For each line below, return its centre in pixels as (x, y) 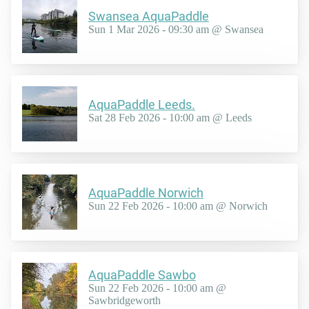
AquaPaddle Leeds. (142, 105)
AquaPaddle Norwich (146, 193)
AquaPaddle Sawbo (142, 275)
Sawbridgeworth (124, 301)
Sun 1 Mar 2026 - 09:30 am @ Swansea (176, 30)
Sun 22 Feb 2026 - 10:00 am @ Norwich (178, 206)
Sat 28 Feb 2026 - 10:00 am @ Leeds (170, 118)
